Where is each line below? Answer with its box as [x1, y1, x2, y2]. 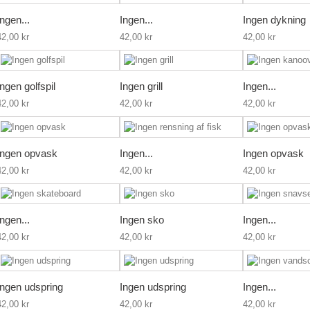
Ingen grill [120, 80, 163, 93]
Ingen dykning [243, 13, 306, 26]
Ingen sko [120, 214, 164, 226]
